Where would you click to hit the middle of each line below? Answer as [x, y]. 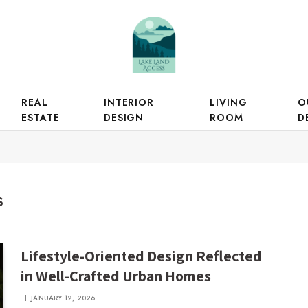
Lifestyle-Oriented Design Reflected [142, 256]
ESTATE [41, 118]
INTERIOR [129, 102]
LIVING [229, 102]
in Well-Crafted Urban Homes [116, 276]
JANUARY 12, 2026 [63, 298]
